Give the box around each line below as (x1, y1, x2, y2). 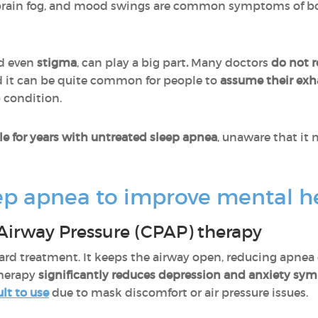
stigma (34, 55, 77, 70)
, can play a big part (77, 55, 186, 70)
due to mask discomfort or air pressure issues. (49, 285, 308, 300)
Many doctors (188, 55, 271, 70)
